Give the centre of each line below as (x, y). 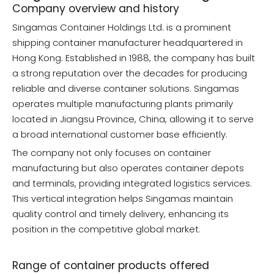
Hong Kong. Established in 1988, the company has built (134, 58)
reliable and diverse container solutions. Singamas (126, 89)
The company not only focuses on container (112, 153)
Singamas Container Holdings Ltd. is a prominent (122, 28)
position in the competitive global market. (106, 229)
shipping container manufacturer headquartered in (128, 43)
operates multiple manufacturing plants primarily (123, 104)
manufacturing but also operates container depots (128, 168)
